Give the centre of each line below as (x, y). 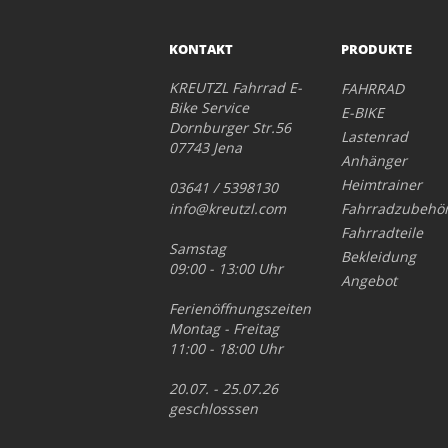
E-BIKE (363, 113)
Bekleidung (379, 257)
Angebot (369, 281)
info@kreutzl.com (227, 209)
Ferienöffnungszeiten (239, 309)
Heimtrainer (382, 185)
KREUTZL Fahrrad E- (235, 88)
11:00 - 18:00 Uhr (225, 349)
